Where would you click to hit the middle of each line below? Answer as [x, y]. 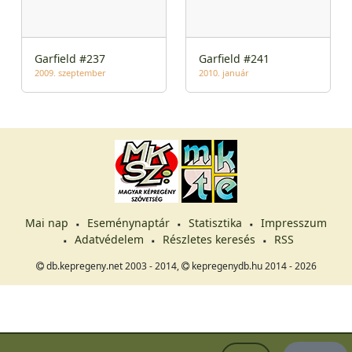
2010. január [224, 73]
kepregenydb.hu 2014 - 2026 [253, 266]
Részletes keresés [209, 240]
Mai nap [47, 223]
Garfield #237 [70, 59]
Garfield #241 [234, 59]
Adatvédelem [109, 240]
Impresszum [294, 223]
